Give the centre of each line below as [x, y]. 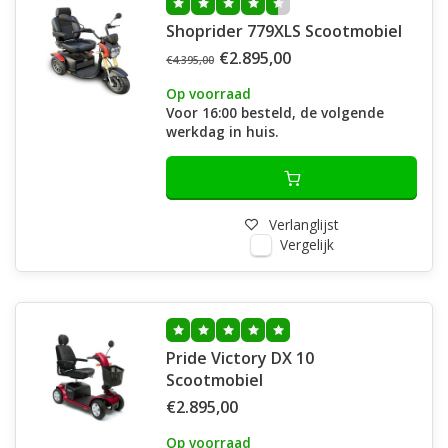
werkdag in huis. [222, 131]
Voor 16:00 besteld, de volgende [275, 112]
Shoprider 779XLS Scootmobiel [284, 31]
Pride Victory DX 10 [240, 358]
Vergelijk [306, 244]
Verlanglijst [303, 224]
